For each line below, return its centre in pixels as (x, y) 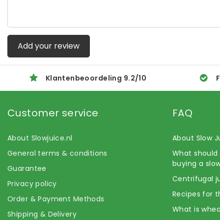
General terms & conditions (57, 153)
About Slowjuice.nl (40, 138)
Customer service (53, 113)
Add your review (49, 46)
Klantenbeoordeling (84, 78)
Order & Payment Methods (56, 199)
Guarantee (27, 168)
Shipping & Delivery (42, 214)
